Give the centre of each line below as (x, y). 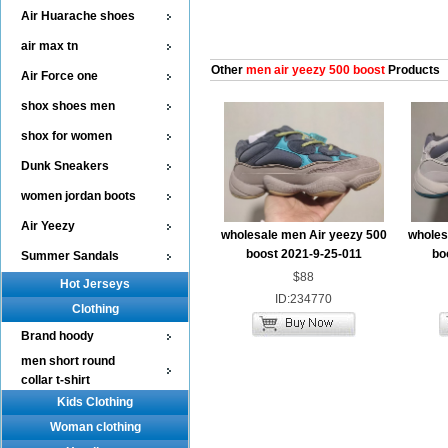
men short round (68, 361)
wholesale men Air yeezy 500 (303, 235)
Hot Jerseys (95, 284)
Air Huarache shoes (78, 16)
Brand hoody (57, 336)
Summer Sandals (70, 256)
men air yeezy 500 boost (314, 70)
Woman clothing (95, 427)
